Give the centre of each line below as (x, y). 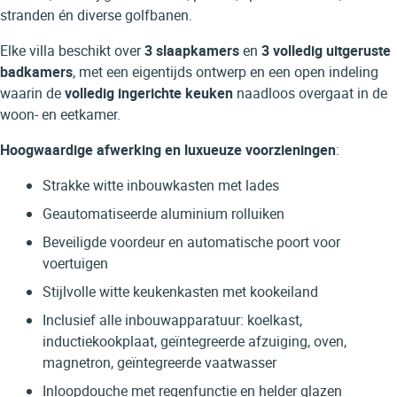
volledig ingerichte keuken (149, 93)
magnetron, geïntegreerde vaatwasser (160, 362)
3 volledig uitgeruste (326, 50)
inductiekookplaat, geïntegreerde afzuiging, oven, (195, 341)
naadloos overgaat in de (310, 93)
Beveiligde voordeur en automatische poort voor (191, 241)
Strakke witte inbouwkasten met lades (161, 185)
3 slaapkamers (192, 50)
